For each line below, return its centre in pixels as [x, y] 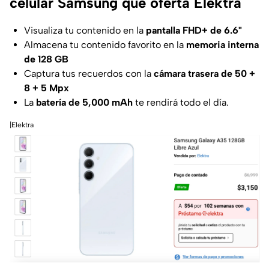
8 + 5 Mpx [47, 88]
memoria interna [222, 44]
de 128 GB [46, 59]
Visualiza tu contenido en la [85, 30]
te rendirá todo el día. [181, 102]
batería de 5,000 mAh [84, 102]
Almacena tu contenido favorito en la [105, 44]
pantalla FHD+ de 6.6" [194, 30]
